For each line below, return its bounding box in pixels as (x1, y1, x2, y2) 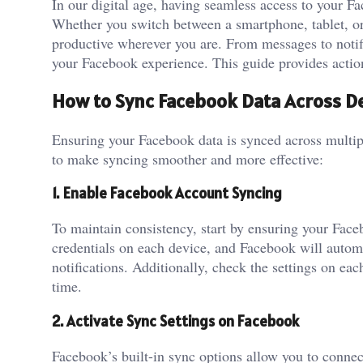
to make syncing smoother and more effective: (52, 148, 323, 169)
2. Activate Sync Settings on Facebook (52, 310, 299, 331)
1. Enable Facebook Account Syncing (52, 183, 282, 203)
